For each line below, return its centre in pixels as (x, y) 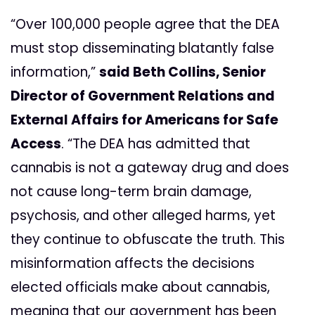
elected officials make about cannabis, (140, 288)
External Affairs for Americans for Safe (144, 120)
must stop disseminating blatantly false (142, 49)
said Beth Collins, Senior (182, 72)
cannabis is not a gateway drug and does (150, 168)
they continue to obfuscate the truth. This (148, 240)
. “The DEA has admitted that (156, 144)
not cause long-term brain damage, (131, 192)
